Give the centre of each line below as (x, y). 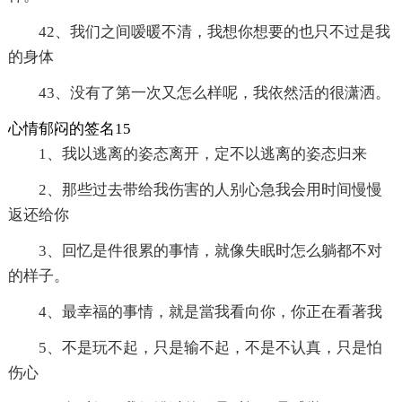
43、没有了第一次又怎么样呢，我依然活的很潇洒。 (214, 93)
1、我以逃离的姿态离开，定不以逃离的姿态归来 (202, 154)
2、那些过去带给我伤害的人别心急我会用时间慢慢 (210, 190)
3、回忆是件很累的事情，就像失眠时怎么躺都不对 (210, 251)
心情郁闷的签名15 (69, 129)
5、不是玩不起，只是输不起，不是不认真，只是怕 (210, 348)
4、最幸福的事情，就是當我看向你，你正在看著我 (210, 312)
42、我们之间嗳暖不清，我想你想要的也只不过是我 (214, 32)
